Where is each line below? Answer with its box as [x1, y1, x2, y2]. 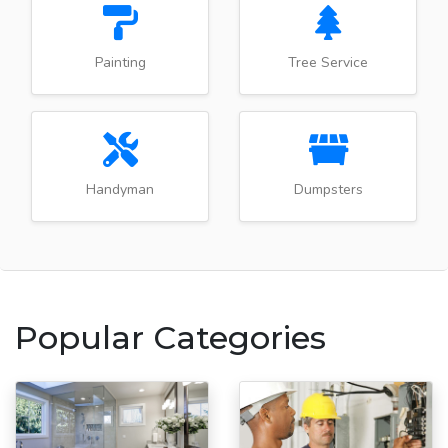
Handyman [86, 179, 154, 199]
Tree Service [288, 52, 368, 72]
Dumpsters [293, 179, 363, 199]
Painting [94, 52, 146, 72]
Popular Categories [15, 317, 326, 357]
